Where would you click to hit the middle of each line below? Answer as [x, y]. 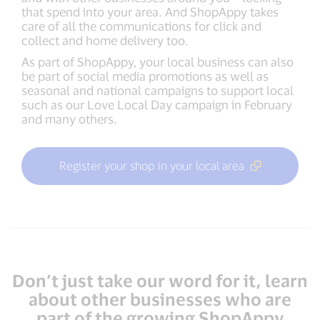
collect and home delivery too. [105, 40]
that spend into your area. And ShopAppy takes [150, 12]
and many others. [69, 119]
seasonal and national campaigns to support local [157, 90]
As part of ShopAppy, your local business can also [157, 62]
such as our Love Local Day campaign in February [157, 105]
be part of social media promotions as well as [145, 76]
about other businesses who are [160, 299]
